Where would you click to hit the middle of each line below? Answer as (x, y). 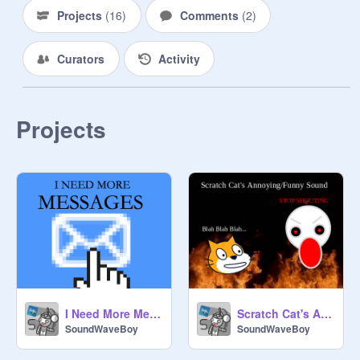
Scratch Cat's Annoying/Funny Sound (326, 313)
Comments (211, 15)
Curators (81, 59)
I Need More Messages (155, 313)
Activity (179, 59)
